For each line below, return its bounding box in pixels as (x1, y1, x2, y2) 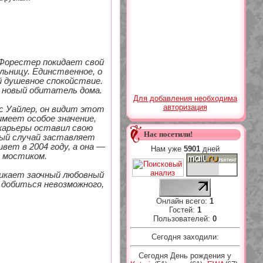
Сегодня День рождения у (139, 251, 231, 260)
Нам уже (150, 144, 184, 153)
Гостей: (168, 205, 197, 214)
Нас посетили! (143, 130, 193, 139)
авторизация (163, 103, 207, 112)
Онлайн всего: (156, 197, 210, 205)
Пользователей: (153, 214, 213, 223)
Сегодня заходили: (151, 232, 219, 242)
